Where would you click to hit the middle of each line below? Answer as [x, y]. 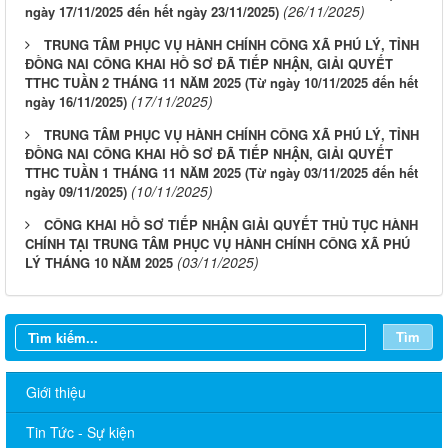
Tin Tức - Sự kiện [80, 432]
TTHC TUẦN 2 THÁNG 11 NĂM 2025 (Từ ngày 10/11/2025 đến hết [221, 83]
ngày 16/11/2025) [76, 102]
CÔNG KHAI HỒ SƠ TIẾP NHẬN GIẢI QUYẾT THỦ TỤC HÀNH [231, 225]
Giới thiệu [56, 392]
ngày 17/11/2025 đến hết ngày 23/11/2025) [152, 12]
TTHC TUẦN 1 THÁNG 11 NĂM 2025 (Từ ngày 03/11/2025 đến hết [221, 173]
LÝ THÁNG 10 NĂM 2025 [99, 263]
